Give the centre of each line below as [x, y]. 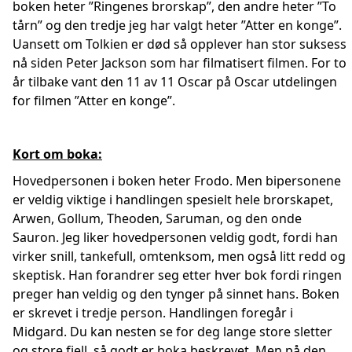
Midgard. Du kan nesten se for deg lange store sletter [172, 332]
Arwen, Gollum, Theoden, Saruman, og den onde [157, 218]
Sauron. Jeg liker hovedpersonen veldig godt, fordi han [175, 237]
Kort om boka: [57, 154]
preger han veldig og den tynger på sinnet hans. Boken [176, 294]
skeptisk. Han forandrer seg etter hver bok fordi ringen [177, 275]
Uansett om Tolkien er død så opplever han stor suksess [180, 44]
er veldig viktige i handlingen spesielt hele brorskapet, [173, 200]
